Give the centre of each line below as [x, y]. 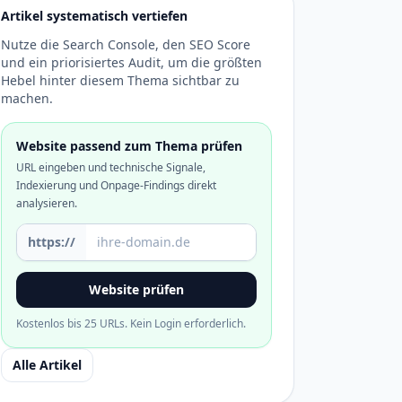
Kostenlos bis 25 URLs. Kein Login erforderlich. [131, 323]
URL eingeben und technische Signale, [111, 167]
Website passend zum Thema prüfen [129, 146]
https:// [52, 242]
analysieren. [47, 203]
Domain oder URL [75, 233]
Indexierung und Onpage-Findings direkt [116, 185]
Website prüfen [136, 289]
